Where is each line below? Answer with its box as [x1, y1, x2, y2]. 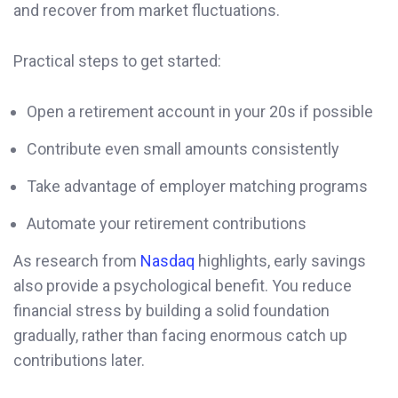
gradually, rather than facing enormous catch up [13, 325, 347, 345]
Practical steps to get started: [13, 51, 221, 70]
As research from [13, 251, 140, 270]
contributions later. [13, 350, 145, 370]
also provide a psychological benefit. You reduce [13, 275, 352, 295]
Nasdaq [140, 251, 195, 270]
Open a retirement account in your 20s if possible [27, 101, 373, 121]
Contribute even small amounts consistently [27, 139, 339, 158]
